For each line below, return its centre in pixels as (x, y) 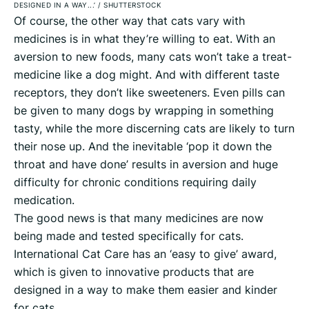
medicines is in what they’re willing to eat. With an (144, 39)
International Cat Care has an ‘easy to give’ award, (145, 254)
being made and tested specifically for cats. (129, 236)
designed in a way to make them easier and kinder (146, 290)
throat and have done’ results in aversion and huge (146, 165)
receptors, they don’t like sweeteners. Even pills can (149, 93)
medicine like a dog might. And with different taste (147, 75)
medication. (44, 200)
